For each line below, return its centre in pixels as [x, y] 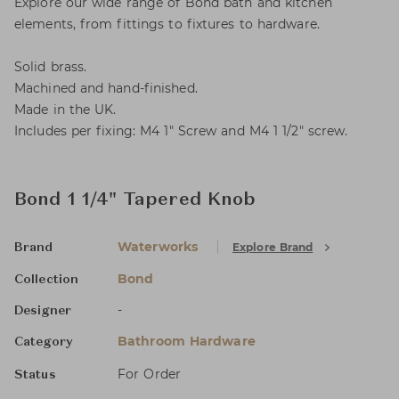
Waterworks [158, 247]
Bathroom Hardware [187, 341]
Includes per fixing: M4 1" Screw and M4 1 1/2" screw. [181, 131]
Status [35, 375]
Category [44, 342]
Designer [43, 311]
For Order [149, 374]
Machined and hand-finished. [106, 88]
